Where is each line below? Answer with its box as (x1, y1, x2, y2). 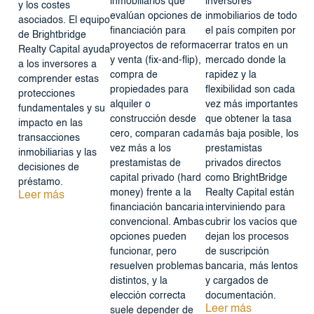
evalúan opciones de (109, 11, 202, 21)
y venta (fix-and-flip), (109, 55, 201, 65)
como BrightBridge (205, 172, 287, 183)
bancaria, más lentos (205, 261, 298, 271)
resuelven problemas (109, 261, 203, 271)
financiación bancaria (109, 202, 204, 212)
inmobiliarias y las (18, 147, 97, 158)
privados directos (205, 158, 281, 168)
